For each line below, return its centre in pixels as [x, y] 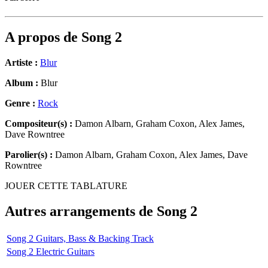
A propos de [43, 37]
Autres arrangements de [81, 211]
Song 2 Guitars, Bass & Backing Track [80, 238]
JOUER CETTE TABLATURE [66, 186]
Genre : [21, 103]
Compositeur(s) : [39, 124]
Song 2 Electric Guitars [51, 251]
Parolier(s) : [29, 155]
